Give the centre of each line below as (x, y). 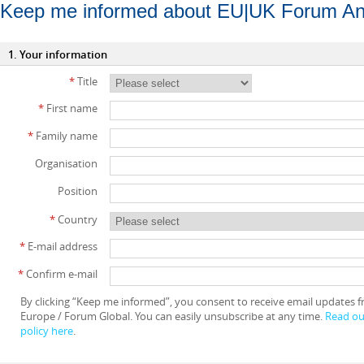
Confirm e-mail (61, 273)
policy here (47, 330)
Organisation (66, 164)
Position (78, 191)
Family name (65, 136)
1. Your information (58, 54)
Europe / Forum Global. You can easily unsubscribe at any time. (173, 316)
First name (71, 108)
